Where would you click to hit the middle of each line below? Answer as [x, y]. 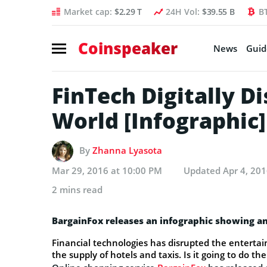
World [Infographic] [159, 120]
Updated [203, 170]
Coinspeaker [128, 48]
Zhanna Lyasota [127, 150]
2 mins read [77, 189]
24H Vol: [184, 12]
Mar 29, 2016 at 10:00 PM [107, 170]
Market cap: [89, 12]
